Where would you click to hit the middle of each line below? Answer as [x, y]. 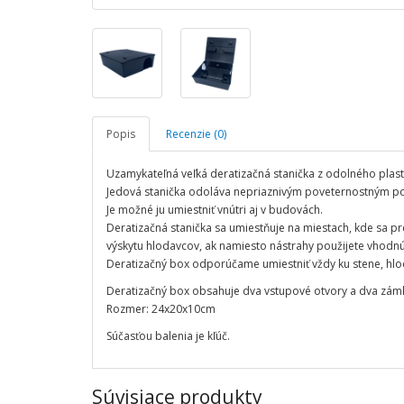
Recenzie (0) [196, 134]
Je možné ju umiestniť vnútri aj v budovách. [215, 210]
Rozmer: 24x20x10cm [161, 309]
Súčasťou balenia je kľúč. [170, 336]
